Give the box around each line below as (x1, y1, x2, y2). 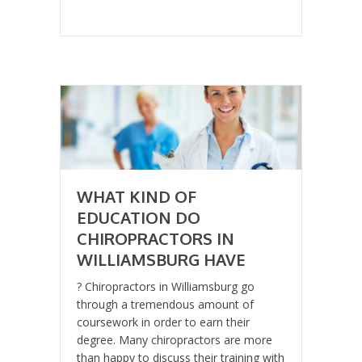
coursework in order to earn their (77, 314, 250, 330)
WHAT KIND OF (77, 186, 196, 208)
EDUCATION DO (77, 207, 200, 229)
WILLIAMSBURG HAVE (77, 249, 246, 271)
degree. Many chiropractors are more (77, 332, 272, 348)
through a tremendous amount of (77, 297, 254, 313)
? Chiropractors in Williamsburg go (77, 279, 255, 295)
